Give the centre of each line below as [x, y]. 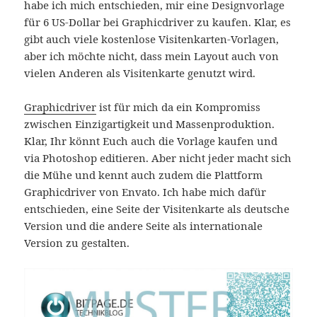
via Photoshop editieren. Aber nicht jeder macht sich [158, 158]
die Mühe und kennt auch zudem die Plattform [144, 175]
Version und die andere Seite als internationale [144, 226]
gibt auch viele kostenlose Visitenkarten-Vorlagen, [152, 39]
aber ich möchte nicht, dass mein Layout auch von [152, 56]
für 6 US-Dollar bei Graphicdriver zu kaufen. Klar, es [158, 22]
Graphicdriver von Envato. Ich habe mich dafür [145, 192]
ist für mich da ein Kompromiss [179, 107]
